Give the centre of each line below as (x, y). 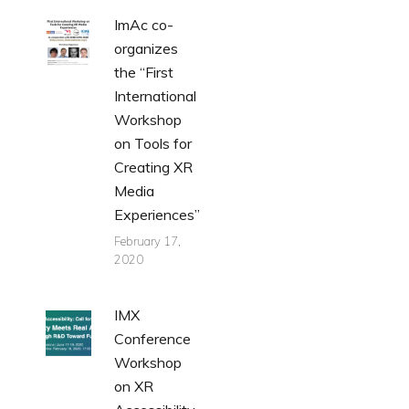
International (155, 96)
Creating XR (153, 168)
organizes (146, 49)
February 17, (147, 241)
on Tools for (153, 144)
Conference (152, 339)
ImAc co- (144, 25)
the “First (144, 73)
